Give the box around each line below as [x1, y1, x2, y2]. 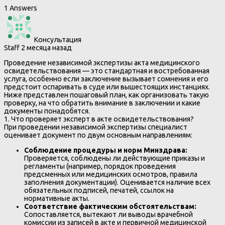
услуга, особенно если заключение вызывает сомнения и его [4, 75, 208, 83]
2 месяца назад [20, 44, 72, 52]
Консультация [34, 36, 81, 44]
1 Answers [4, 4, 37, 13]
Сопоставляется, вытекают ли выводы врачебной [24, 210, 193, 219]
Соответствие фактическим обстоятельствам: [24, 202, 196, 211]
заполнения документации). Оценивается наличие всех [24, 178, 210, 187]
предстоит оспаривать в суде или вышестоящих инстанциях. [4, 83, 210, 91]
